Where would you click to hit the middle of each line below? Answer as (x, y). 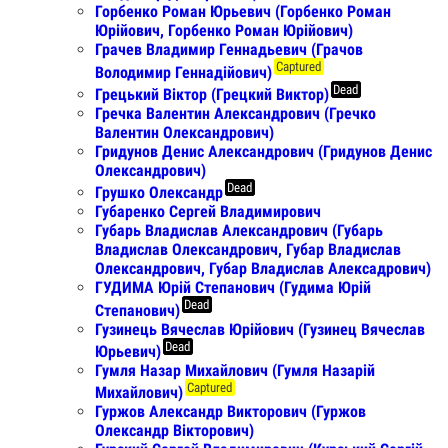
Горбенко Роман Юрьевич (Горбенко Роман (243, 12)
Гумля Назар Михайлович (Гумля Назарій (235, 371)
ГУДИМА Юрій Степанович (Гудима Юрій (233, 288)
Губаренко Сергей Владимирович (208, 212)
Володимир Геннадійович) (183, 72)
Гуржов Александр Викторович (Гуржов (230, 412)
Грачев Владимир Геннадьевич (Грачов (229, 50)
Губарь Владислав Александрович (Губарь (239, 231)
